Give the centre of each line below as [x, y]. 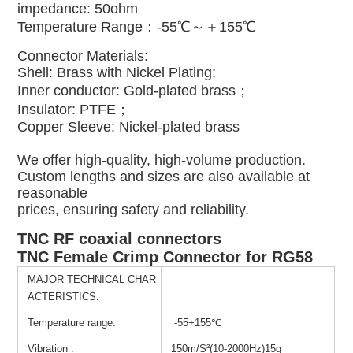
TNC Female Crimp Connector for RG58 [165, 256]
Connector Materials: [83, 56]
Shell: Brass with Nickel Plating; [117, 72]
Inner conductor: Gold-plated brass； [134, 90]
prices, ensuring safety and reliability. [134, 209]
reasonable [53, 193]
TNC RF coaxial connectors [120, 238]
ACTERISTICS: [64, 296]
